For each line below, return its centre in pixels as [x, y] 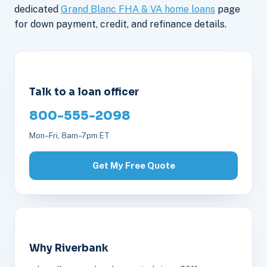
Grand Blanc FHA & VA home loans [138, 9]
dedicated [38, 9]
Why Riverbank [69, 248]
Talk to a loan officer [84, 92]
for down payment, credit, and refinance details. [120, 24]
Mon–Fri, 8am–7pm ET [69, 136]
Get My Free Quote [133, 165]
